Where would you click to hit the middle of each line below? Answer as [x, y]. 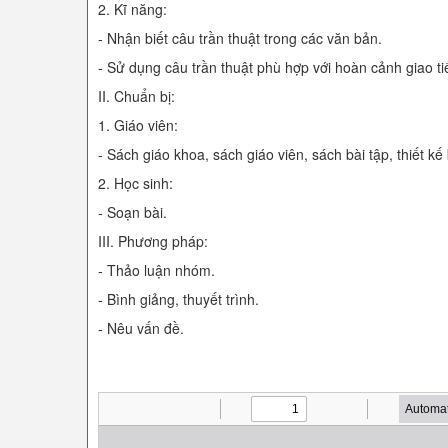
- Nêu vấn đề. [141, 328]
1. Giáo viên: [138, 125]
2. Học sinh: [135, 183]
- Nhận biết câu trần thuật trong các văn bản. [240, 38]
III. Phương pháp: [153, 241]
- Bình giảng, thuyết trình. [178, 299]
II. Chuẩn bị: [136, 96]
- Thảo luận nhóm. [156, 270]
